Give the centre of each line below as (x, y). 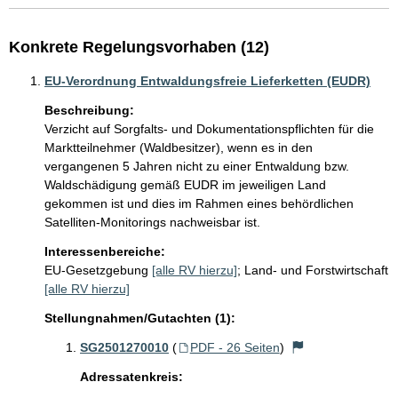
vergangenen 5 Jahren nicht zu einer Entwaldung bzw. (199, 167)
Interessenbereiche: (105, 252)
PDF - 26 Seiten (235, 348)
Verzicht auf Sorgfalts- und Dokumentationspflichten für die (211, 129)
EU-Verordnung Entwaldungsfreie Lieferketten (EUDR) (207, 81)
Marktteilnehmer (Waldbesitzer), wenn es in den (180, 148)
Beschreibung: (89, 111)
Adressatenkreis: (131, 377)
